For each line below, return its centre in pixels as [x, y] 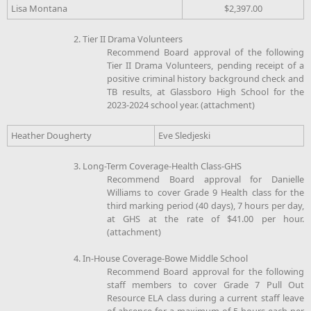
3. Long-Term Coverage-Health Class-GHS [158, 166]
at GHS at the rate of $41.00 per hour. [205, 218]
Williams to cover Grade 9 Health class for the [205, 192]
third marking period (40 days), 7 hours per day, [205, 205]
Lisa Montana [39, 8]
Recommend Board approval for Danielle [205, 179]
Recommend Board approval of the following [205, 52]
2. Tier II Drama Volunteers [128, 39]
